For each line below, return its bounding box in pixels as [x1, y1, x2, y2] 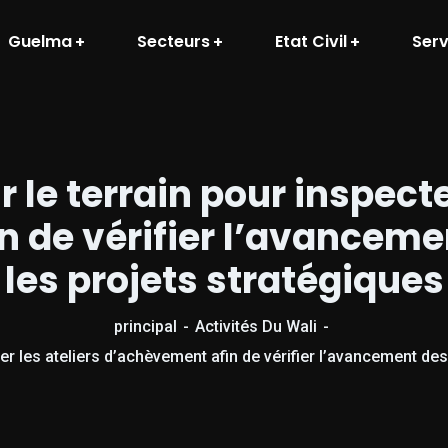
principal [113, 317, 177, 336]
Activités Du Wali [194, 317, 317, 336]
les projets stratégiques [4, 255, 444, 306]
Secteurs [137, 29, 210, 53]
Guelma [8, 29, 72, 53]
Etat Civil [275, 29, 347, 53]
